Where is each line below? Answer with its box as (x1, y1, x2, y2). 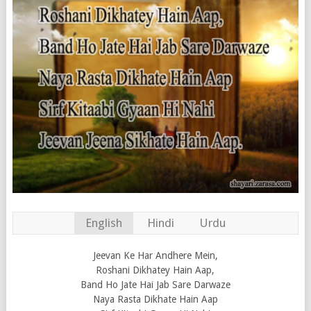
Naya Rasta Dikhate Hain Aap (92, 294, 218, 305)
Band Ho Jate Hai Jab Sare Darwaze (80, 279, 230, 291)
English (85, 216, 122, 230)
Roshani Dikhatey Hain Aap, (96, 264, 215, 276)
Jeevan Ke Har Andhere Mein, (92, 250, 218, 262)
